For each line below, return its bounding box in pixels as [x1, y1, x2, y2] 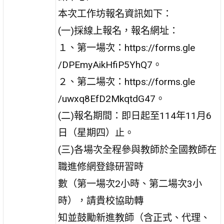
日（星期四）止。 [58, 126, 134, 138]
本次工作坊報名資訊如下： [58, 7, 172, 19]
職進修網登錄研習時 [58, 160, 144, 172]
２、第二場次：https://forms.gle [58, 75, 195, 87]
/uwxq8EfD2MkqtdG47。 [58, 92, 165, 104]
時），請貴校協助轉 [58, 194, 144, 206]
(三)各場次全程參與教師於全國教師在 [58, 143, 217, 155]
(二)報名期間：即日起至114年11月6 [58, 109, 212, 121]
